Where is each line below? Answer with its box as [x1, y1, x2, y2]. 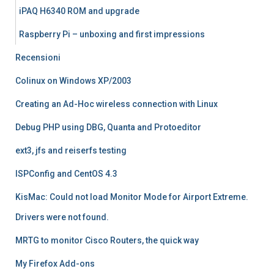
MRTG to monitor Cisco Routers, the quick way [15, 235, 199, 245]
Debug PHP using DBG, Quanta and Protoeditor [15, 122, 201, 132]
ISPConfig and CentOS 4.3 [15, 169, 117, 179]
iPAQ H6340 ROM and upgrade [19, 6, 139, 16]
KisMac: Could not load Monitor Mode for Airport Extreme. [15, 192, 248, 202]
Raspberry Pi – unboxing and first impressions [19, 29, 205, 39]
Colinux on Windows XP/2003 [15, 76, 131, 86]
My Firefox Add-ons [15, 259, 95, 268]
